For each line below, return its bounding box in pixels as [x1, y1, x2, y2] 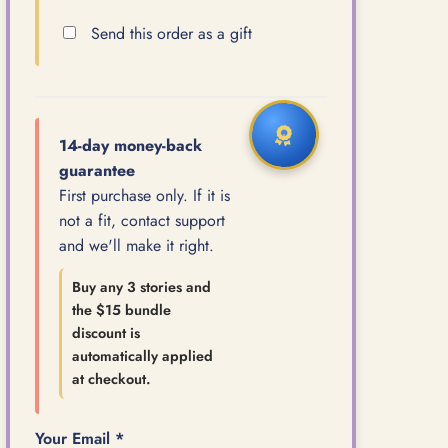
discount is [72, 322, 140, 343]
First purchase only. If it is [59, 183, 230, 207]
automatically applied [72, 345, 213, 366]
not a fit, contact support [59, 208, 225, 232]
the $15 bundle [72, 299, 171, 320]
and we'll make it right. [59, 233, 214, 257]
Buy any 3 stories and [72, 276, 211, 297]
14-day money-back [59, 133, 202, 157]
